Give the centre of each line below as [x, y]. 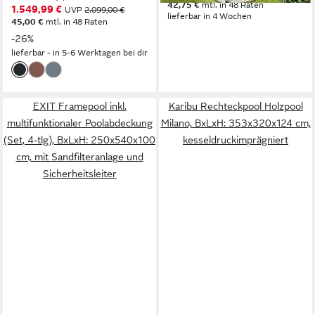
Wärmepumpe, [44, 16]
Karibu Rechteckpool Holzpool [236, 106]
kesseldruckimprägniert [236, 140]
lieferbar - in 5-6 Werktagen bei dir [79, 53]
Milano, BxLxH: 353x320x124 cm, [236, 123]
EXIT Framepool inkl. [79, 106]
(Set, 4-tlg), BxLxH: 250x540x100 [79, 140]
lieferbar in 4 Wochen [210, 16]
